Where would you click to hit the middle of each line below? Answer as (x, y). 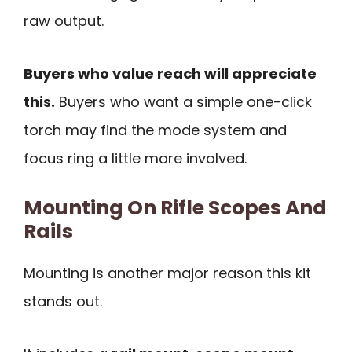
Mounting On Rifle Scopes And (175, 208)
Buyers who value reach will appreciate (170, 73)
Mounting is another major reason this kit (167, 273)
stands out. (63, 302)
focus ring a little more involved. (135, 158)
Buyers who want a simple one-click (183, 101)
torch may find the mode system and (155, 130)
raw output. (64, 21)
